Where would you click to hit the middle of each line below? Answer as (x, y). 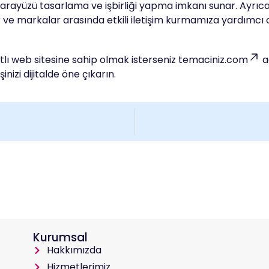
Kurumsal (61, 238)
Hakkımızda (74, 250)
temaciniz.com (213, 59)
